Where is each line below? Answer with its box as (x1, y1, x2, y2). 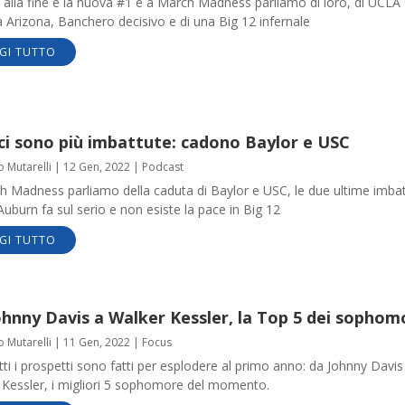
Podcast (141, 159, 184, 175)
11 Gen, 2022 (62, 334, 130, 350)
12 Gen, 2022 (62, 159, 130, 175)
